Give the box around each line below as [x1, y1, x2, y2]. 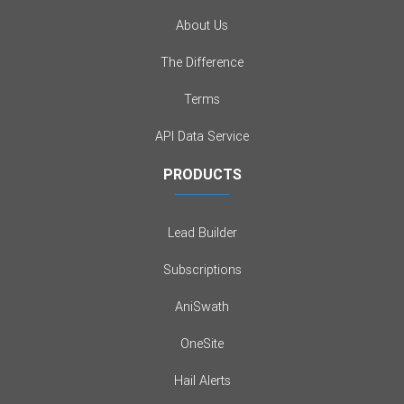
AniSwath [175, 298, 229, 316]
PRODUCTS [162, 165, 242, 184]
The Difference [161, 54, 243, 71]
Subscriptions [162, 262, 242, 279]
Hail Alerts [173, 372, 231, 390]
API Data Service [155, 128, 249, 145]
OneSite [180, 335, 224, 353]
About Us [176, 17, 228, 34]
